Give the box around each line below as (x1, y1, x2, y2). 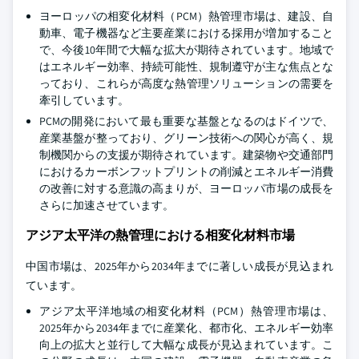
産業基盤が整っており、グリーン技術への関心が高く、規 (39, 131, 333, 145)
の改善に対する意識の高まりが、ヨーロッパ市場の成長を (39, 181, 333, 196)
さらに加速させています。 (39, 198, 174, 212)
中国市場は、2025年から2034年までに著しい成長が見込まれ (26, 259, 333, 273)
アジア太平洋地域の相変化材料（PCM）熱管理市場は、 (39, 304, 333, 318)
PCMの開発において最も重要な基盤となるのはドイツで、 (39, 114, 333, 128)
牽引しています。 (39, 93, 129, 107)
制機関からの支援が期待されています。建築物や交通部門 (39, 147, 333, 162)
